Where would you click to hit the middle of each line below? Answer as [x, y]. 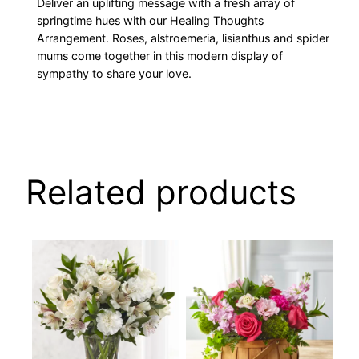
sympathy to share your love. [115, 74]
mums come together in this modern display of [160, 56]
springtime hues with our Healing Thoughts [151, 21]
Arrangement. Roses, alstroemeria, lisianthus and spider [184, 38]
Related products [161, 192]
